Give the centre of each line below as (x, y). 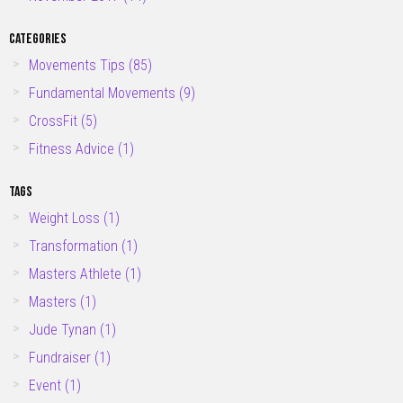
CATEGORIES (38, 39)
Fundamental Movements (104, 93)
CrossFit (55, 121)
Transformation (76, 246)
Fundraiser (62, 357)
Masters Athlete (77, 273)
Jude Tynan (65, 329)
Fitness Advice (74, 148)
